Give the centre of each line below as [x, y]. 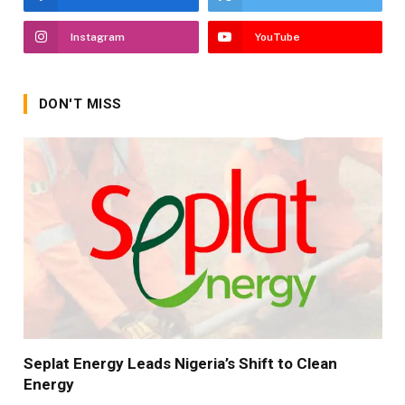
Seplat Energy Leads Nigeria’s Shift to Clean [180, 364]
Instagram [98, 37]
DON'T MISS [80, 104]
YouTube [277, 37]
